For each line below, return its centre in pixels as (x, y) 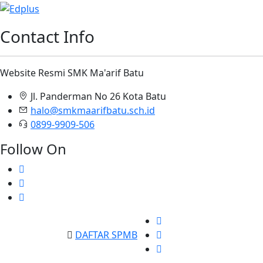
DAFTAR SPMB (106, 235)
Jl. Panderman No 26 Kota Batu (98, 96)
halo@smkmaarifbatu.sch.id (93, 110)
